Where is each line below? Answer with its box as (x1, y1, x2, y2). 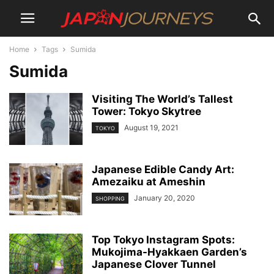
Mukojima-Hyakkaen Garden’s (92, 246, 247, 258)
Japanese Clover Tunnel (92, 258, 216, 270)
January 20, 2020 (134, 193, 195, 202)
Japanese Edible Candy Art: (92, 163, 234, 176)
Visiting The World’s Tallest (92, 93, 233, 105)
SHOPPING (95, 195, 125, 202)
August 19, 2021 (124, 123, 179, 132)
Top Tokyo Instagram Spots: (92, 234, 235, 246)
